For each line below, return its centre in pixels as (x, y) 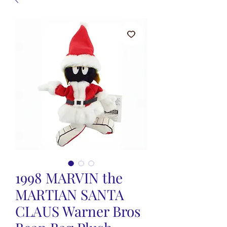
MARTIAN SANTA (70, 194)
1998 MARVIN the (69, 178)
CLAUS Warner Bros (78, 211)
